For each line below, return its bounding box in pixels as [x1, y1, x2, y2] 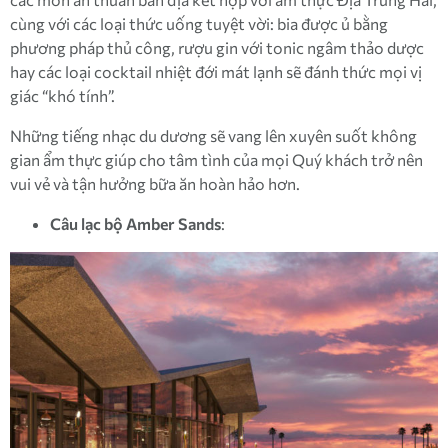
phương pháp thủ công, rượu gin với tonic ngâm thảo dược [10, 38, 424, 57]
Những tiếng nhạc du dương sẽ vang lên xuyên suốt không [10, 126, 417, 145]
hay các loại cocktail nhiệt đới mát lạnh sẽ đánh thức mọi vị [10, 62, 422, 81]
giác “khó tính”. [10, 86, 115, 105]
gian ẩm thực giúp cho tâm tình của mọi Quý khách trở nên [10, 150, 423, 169]
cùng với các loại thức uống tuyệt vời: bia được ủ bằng [10, 14, 388, 33]
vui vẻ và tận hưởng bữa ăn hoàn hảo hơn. [10, 174, 303, 193]
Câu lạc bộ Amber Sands [50, 214, 221, 233]
